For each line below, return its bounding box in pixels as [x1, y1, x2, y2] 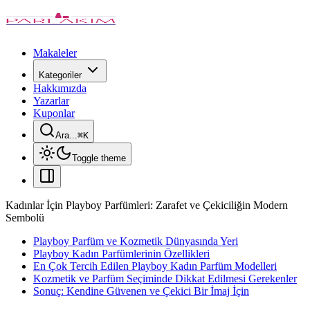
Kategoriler [39, 70, 82, 80]
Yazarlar [33, 95, 69, 107]
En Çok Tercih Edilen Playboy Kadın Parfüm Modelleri [33, 260, 277, 272]
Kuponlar [33, 107, 75, 119]
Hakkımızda [33, 82, 86, 94]
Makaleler [33, 47, 77, 59]
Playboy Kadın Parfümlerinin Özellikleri [33, 248, 210, 259]
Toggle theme [72, 153, 126, 163]
